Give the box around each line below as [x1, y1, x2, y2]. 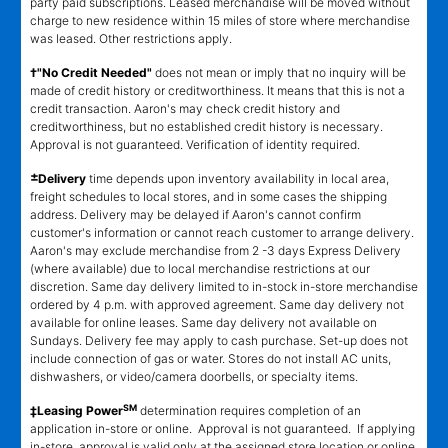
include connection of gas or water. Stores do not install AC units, [30, 351, 391, 367]
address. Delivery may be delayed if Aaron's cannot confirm [30, 207, 361, 223]
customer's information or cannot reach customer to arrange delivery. [30, 225, 414, 241]
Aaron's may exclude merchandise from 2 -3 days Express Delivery [30, 243, 401, 259]
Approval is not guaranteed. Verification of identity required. [30, 137, 360, 153]
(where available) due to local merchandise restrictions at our [30, 261, 370, 277]
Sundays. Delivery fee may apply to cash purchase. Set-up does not [30, 333, 408, 349]
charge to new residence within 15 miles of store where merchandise [30, 13, 410, 29]
